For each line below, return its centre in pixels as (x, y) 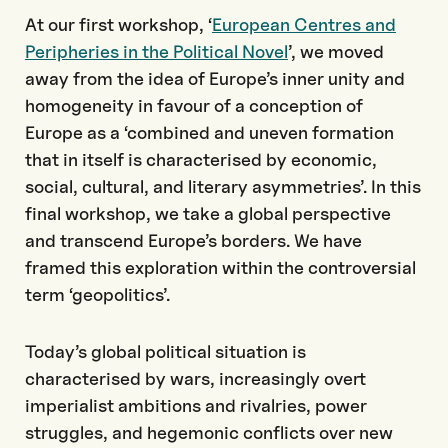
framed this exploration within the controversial (220, 267)
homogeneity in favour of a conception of (194, 105)
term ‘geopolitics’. (97, 294)
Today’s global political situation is (165, 351)
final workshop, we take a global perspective (208, 213)
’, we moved (336, 51)
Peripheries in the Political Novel (156, 51)
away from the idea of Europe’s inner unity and (215, 78)
